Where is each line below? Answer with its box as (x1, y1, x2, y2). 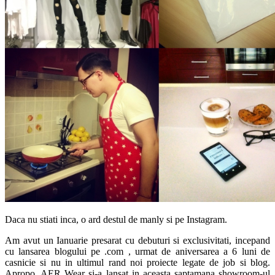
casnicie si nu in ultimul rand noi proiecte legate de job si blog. (5, 257, 270, 268)
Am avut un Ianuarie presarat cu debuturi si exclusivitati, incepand (5, 234, 270, 246)
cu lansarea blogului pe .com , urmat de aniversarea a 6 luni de (5, 246, 270, 257)
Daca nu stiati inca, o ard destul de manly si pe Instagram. (5, 214, 227, 225)
